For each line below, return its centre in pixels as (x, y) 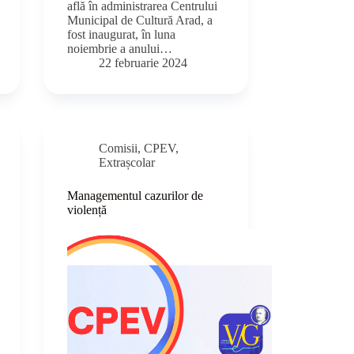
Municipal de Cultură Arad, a (140, 21)
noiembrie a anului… (120, 49)
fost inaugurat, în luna (122, 35)
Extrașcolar (127, 163)
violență (87, 210)
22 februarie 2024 (143, 63)
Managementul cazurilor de (136, 196)
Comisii (119, 149)
